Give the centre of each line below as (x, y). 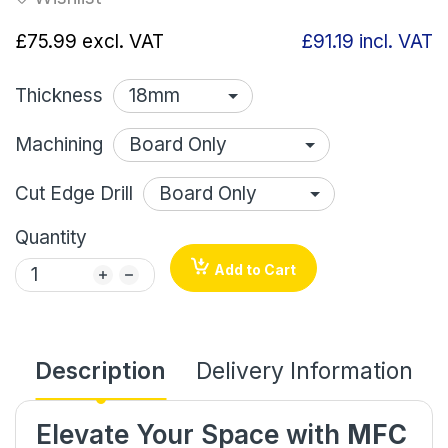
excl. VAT (123, 41)
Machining (59, 144)
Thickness (59, 95)
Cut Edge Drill (74, 193)
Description (100, 370)
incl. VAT (396, 41)
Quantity (51, 237)
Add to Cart (255, 269)
